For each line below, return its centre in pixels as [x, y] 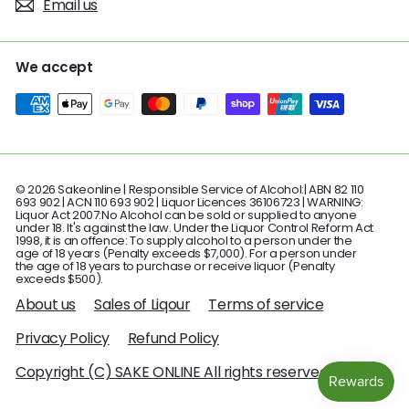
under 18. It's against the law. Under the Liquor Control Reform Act [194, 227]
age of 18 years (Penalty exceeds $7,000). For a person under [186, 253]
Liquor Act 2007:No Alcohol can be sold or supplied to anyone [186, 215]
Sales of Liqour [142, 304]
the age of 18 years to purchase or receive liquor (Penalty [175, 266]
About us [46, 304]
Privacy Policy [63, 338]
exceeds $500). [59, 278]
